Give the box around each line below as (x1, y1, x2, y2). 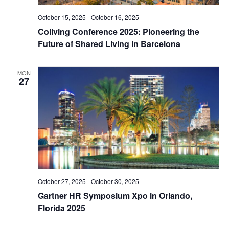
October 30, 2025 (90, 177, 139, 186)
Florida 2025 (37, 202, 85, 214)
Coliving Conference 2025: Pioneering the (37, 26, 199, 38)
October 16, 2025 (90, 13, 139, 22)
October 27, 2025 (37, 177, 86, 186)
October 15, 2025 (37, 13, 86, 22)
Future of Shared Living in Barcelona (37, 38, 180, 50)
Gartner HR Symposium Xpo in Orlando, (37, 190, 192, 202)
